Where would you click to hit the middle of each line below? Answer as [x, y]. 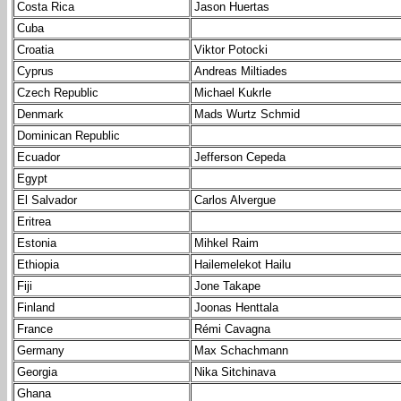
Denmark [40, 115]
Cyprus [35, 72]
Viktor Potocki [231, 50]
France [35, 329]
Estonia [37, 243]
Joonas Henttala [236, 308]
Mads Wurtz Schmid [247, 115]
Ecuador [38, 158]
